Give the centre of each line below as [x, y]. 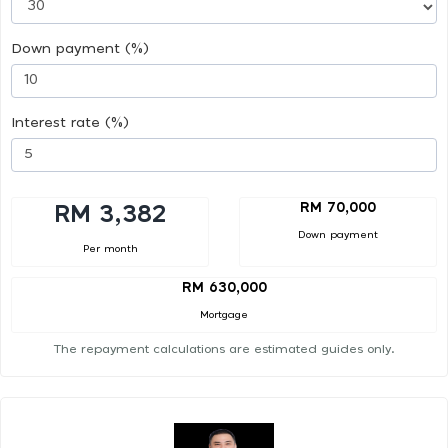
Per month [110, 248]
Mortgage [224, 315]
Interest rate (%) [70, 122]
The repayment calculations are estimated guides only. [224, 349]
